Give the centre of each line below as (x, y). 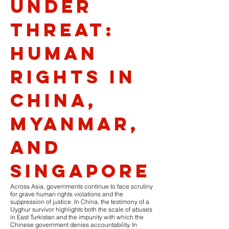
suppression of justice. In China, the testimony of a (80, 202)
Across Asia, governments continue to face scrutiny (82, 186)
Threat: (63, 30)
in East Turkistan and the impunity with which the (77, 217)
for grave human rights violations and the (67, 194)
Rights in (73, 77)
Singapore (80, 171)
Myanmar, (75, 124)
